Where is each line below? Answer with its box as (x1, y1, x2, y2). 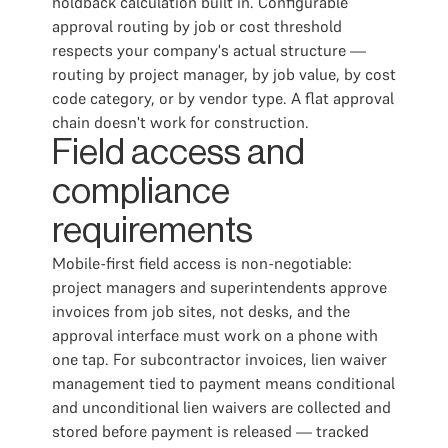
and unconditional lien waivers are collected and (52, 397, 391, 417)
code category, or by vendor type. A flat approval (52, 88, 394, 108)
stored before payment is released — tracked (52, 421, 369, 441)
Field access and (52, 135, 305, 171)
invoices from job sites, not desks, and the (52, 301, 350, 321)
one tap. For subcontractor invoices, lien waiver (52, 349, 387, 369)
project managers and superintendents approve (52, 277, 387, 297)
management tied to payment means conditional (52, 373, 395, 393)
